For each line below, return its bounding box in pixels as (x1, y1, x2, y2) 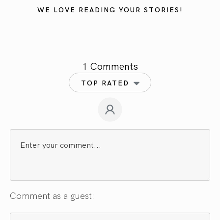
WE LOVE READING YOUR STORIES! (37, 4, 183, 14)
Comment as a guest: (10, 189, 94, 201)
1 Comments (82, 58, 138, 72)
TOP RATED (81, 77, 129, 87)
